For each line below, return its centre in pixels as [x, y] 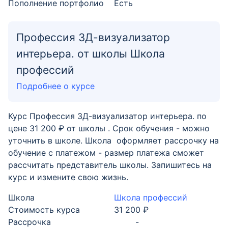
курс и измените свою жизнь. [68, 177]
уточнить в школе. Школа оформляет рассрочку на [113, 140]
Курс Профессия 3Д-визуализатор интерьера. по [107, 116]
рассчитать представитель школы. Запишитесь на [110, 165]
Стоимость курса [44, 210]
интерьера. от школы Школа [91, 54]
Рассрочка [30, 222]
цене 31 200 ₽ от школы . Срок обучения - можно [109, 128]
